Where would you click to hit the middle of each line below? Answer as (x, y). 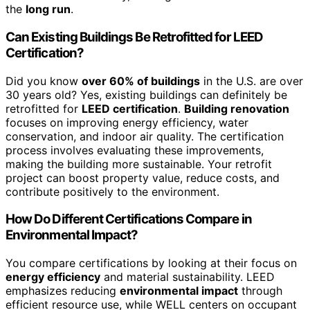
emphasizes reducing (63, 291)
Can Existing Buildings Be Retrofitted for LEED (134, 37)
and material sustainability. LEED (188, 277)
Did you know (44, 81)
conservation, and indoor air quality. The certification (145, 136)
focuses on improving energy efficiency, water (127, 122)
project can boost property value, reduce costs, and (143, 177)
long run (48, 9)
